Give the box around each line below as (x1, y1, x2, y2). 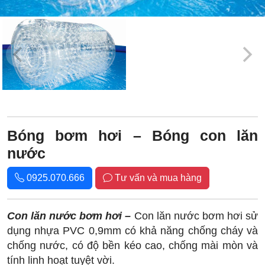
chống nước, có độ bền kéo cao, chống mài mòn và (7, 240, 258, 251)
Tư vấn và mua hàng (112, 173, 202, 183)
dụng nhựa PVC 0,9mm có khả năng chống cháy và (7, 225, 258, 237)
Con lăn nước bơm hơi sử (134, 210, 258, 222)
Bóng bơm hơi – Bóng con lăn (7, 127, 258, 144)
